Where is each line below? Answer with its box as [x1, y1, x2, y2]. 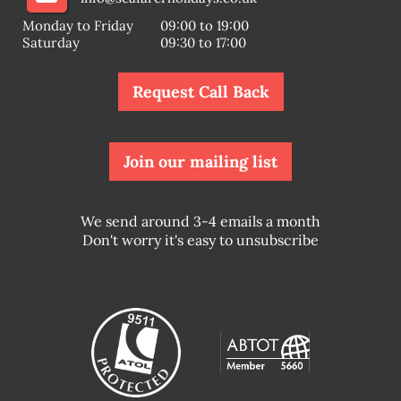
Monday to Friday [22, 17, 133, 35]
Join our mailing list [124, 151, 277, 173]
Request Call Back [132, 81, 269, 103]
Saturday [22, 34, 80, 52]
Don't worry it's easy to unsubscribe [82, 231, 319, 250]
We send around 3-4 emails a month [81, 212, 320, 231]
